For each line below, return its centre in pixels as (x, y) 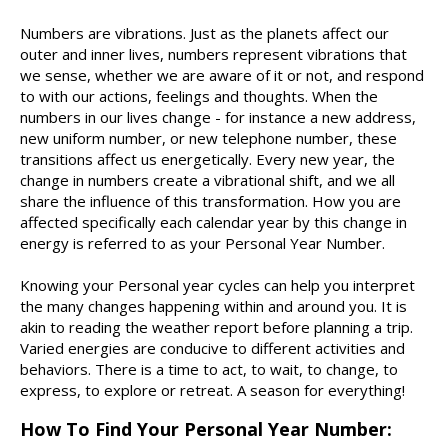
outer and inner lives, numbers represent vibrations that (213, 54)
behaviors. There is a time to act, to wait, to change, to (209, 369)
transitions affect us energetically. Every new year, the (207, 159)
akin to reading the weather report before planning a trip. (216, 327)
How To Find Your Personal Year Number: (206, 429)
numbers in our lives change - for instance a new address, (218, 117)
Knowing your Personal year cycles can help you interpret (217, 285)
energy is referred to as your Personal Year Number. (202, 243)
